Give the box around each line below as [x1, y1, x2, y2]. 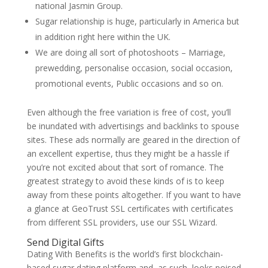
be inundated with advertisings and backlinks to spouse [26, 120, 239, 132]
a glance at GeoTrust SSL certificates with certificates [26, 203, 233, 214]
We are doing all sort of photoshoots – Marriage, [35, 47, 226, 58]
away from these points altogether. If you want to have [26, 189, 241, 200]
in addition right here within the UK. [35, 31, 170, 42]
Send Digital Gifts [26, 236, 104, 249]
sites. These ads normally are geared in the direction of [26, 134, 240, 145]
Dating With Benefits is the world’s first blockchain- [26, 248, 223, 260]
